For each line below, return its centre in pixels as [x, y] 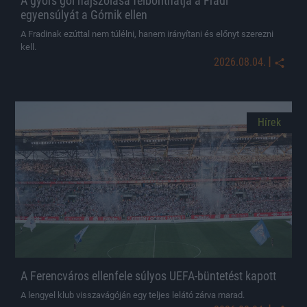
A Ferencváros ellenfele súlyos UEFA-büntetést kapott [148, 275]
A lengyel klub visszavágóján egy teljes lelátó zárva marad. [133, 295]
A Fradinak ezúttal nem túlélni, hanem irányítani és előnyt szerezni [147, 34]
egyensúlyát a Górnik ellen [84, 15]
